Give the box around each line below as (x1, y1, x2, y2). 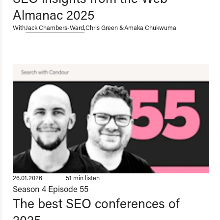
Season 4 (13, 183, 46, 194)
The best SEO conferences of (13, 194, 180, 212)
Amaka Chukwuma (124, 23, 176, 31)
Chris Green (85, 23, 118, 31)
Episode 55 (48, 183, 88, 194)
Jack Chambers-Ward (26, 23, 84, 31)
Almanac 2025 (13, 5, 94, 23)
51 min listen (66, 174, 100, 182)
